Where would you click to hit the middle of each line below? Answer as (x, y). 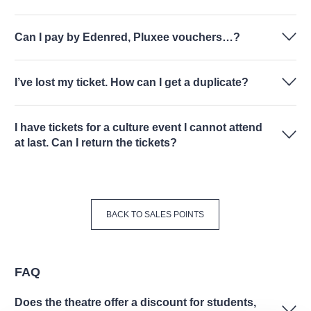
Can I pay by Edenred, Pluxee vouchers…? (127, 37)
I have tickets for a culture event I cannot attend (138, 127)
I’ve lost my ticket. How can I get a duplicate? (132, 82)
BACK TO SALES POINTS (155, 215)
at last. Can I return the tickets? (96, 143)
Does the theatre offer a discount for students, (135, 302)
